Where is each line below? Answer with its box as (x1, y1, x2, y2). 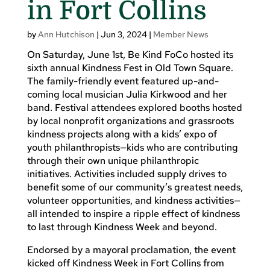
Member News (152, 28, 209, 40)
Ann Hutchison (37, 28, 95, 40)
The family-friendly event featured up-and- (27, 74, 219, 87)
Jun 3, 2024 (100, 28, 147, 40)
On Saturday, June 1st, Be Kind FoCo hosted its (27, 48, 233, 61)
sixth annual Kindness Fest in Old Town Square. (27, 61, 233, 74)
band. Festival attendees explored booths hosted (27, 101, 242, 114)
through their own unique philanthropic (27, 154, 199, 167)
